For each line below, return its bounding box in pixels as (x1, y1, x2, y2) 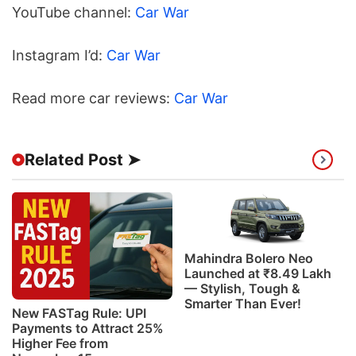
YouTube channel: (12, 3, 135, 21)
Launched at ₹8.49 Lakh (184, 265, 331, 281)
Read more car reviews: (12, 89, 174, 106)
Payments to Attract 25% (12, 319, 164, 336)
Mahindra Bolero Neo (184, 250, 313, 266)
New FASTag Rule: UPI (12, 304, 146, 321)
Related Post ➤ (25, 149, 141, 169)
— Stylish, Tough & (184, 280, 300, 296)
